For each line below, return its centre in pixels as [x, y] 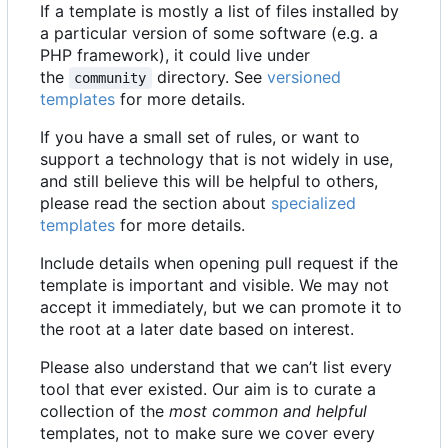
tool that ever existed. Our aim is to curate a [208, 388]
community [110, 77]
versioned [306, 76]
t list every [352, 366]
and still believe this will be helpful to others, [209, 180]
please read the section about [155, 202]
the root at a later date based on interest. [197, 328]
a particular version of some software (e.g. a [209, 32]
